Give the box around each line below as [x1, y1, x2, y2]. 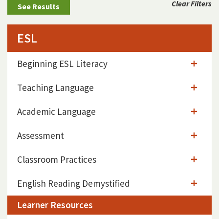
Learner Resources [17, 199, 93, 211]
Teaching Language [17, 82, 94, 94]
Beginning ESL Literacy [17, 58, 108, 70]
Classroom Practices [17, 153, 96, 166]
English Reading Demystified [17, 177, 130, 190]
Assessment [17, 130, 64, 142]
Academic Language [17, 106, 96, 118]
